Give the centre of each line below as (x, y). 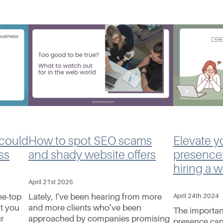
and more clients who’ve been (85, 208)
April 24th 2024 (196, 196)
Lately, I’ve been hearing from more (95, 197)
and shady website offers (92, 155)
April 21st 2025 (51, 182)
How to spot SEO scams (90, 141)
